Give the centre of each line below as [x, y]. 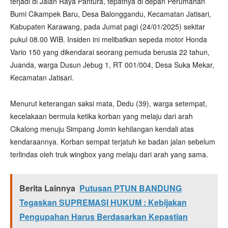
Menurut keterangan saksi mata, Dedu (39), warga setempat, [109, 103]
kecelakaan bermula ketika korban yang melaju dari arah [102, 116]
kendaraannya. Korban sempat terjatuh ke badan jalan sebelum [113, 141]
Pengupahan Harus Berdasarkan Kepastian [104, 217]
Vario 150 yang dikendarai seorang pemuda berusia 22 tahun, [110, 52]
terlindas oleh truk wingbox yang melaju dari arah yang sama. [109, 154]
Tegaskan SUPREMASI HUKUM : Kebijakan [103, 202]
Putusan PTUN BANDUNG [131, 188]
